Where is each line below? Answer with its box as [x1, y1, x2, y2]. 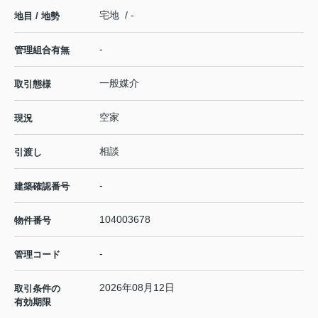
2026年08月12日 [99, 282, 175, 294]
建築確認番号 [14, 181, 70, 192]
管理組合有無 [14, 45, 70, 56]
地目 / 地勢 [14, 11, 60, 22]
